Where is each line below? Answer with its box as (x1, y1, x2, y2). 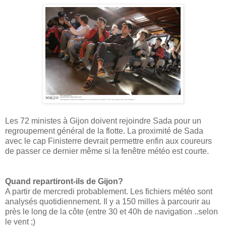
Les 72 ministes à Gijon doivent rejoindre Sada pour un (5, 116, 201, 125)
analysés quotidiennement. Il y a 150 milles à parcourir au (5, 197, 210, 206)
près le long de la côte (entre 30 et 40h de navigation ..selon (5, 207, 218, 216)
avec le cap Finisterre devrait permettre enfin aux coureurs (5, 136, 212, 145)
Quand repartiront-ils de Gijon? (5, 177, 123, 186)
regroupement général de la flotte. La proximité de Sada (5, 126, 203, 135)
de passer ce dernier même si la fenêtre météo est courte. (5, 146, 209, 155)
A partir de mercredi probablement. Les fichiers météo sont (5, 187, 212, 196)
